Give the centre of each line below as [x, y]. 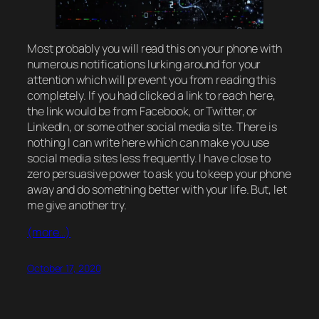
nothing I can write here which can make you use [148, 143]
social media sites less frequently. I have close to [149, 158]
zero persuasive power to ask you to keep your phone [159, 174]
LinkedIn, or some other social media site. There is [152, 127]
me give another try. [77, 205]
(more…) [49, 232]
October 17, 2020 [64, 268]
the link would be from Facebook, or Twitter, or [142, 111]
